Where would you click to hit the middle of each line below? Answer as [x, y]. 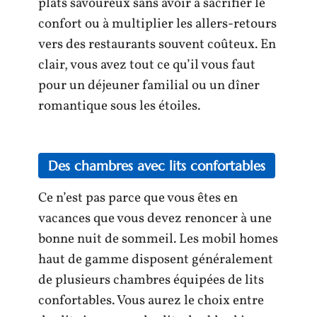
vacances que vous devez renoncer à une [155, 218]
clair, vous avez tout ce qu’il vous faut [147, 65]
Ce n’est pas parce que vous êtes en [138, 198]
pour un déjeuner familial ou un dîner [149, 86]
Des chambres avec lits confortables [157, 165]
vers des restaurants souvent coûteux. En [157, 45]
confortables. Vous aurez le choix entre [151, 300]
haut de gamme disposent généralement [156, 259]
